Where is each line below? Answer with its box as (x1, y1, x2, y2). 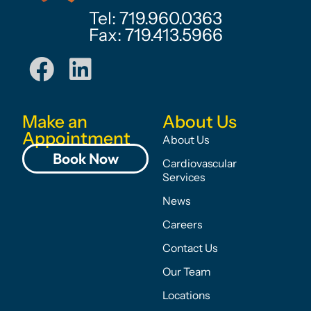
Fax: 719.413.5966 (88, 24, 223, 45)
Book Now (52, 149, 119, 168)
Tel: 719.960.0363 (89, 7, 222, 28)
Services (162, 170, 205, 184)
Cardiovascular (162, 156, 237, 170)
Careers (162, 217, 202, 231)
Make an (22, 110, 88, 132)
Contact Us (162, 241, 217, 255)
